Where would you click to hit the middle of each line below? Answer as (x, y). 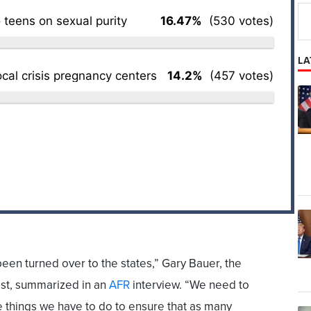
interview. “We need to (190, 285)
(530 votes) (238, 20)
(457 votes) (238, 75)
